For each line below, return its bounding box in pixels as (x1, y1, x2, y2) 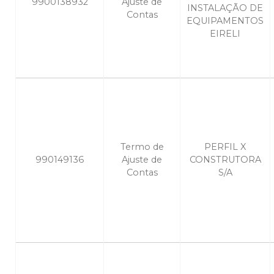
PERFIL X (204, 141, 246, 153)
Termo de (120, 141, 164, 153)
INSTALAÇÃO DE (187, 2, 263, 14)
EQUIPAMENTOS (187, 15, 264, 27)
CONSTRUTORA (189, 154, 261, 166)
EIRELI (210, 28, 240, 40)
